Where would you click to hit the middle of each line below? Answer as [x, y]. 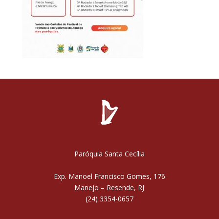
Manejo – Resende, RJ [109, 188]
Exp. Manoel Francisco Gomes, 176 [109, 176]
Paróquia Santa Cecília [109, 154]
